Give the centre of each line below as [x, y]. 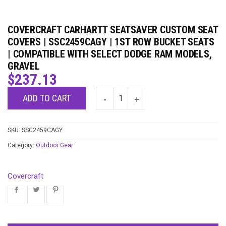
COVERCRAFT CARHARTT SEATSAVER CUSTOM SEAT [113, 30]
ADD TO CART [47, 98]
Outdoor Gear [54, 146]
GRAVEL [24, 66]
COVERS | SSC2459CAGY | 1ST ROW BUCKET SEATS [111, 42]
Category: [22, 146]
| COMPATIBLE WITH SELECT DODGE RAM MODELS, [110, 54]
